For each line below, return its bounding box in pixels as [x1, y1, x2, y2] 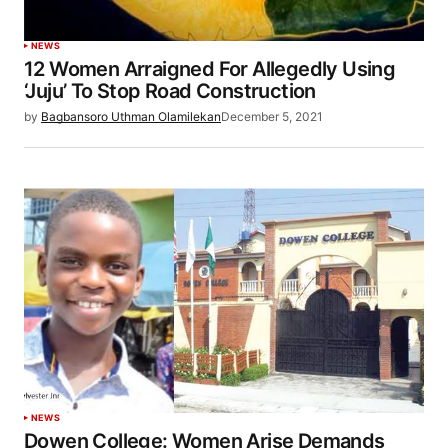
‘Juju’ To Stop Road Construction [24, 79, 316, 104]
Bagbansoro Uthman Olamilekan [41, 109, 221, 125]
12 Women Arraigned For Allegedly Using [24, 57, 396, 82]
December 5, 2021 [221, 109, 323, 125]
